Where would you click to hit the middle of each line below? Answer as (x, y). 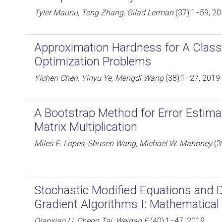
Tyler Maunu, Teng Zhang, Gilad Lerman (104, 13)
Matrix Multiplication (86, 127)
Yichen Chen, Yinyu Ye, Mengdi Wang (99, 78)
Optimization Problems (93, 61)
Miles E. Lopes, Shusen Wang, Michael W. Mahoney (123, 143)
